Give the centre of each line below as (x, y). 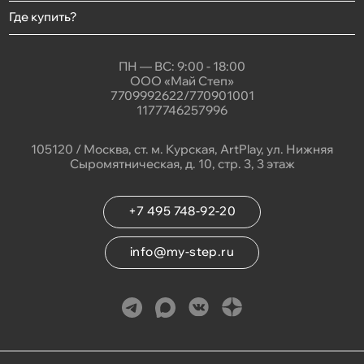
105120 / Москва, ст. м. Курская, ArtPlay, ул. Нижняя (182, 149)
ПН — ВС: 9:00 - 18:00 (182, 66)
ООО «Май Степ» (182, 80)
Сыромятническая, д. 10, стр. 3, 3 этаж (182, 163)
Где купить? (43, 16)
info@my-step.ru (182, 251)
